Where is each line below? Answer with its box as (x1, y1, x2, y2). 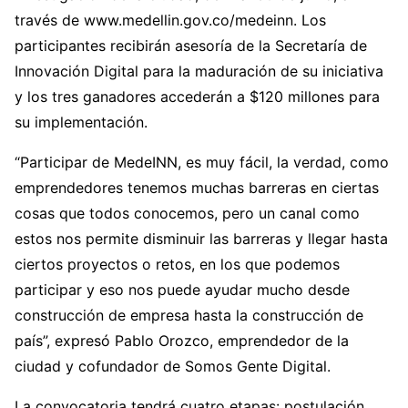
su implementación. (15, 113, 148, 132)
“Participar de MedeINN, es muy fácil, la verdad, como (15, 153, 389, 172)
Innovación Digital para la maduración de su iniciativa (15, 62, 383, 81)
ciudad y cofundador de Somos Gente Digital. (15, 357, 331, 376)
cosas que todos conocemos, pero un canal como (15, 204, 360, 223)
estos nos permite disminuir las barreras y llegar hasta (15, 229, 388, 249)
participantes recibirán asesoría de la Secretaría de (15, 36, 367, 56)
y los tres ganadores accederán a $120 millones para (15, 87, 380, 107)
